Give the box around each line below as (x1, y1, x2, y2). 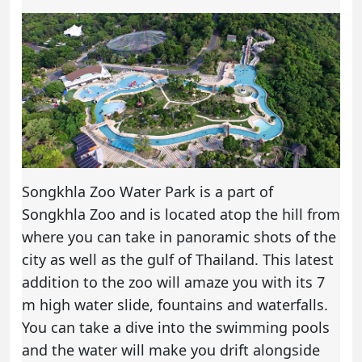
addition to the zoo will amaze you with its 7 (22, 271, 325, 292)
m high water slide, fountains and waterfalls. (22, 294, 328, 314)
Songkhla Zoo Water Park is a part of (22, 181, 273, 201)
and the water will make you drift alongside (22, 339, 320, 360)
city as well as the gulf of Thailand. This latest (22, 249, 334, 269)
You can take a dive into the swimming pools (22, 317, 330, 337)
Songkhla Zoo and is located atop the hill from (22, 204, 340, 224)
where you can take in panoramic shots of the (22, 226, 336, 246)
